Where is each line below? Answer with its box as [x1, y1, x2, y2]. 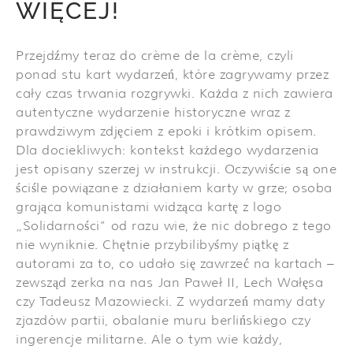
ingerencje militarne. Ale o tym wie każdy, [16, 332, 282, 347]
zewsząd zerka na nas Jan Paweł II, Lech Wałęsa [16, 275, 323, 291]
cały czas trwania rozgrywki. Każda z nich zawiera [16, 86, 333, 102]
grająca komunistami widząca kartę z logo [16, 199, 281, 215]
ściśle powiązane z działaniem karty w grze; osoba [16, 180, 333, 196]
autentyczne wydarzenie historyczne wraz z [16, 105, 291, 121]
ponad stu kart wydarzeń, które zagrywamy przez [16, 67, 329, 83]
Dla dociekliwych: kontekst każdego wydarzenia [16, 143, 319, 158]
